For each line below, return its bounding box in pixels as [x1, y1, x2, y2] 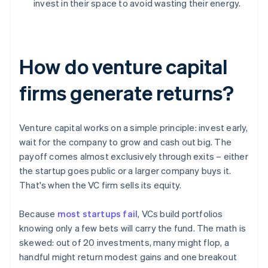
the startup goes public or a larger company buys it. [19, 165, 232, 177]
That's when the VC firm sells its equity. [19, 179, 182, 191]
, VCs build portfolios [138, 208, 223, 220]
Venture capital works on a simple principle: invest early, [19, 121, 248, 134]
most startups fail [57, 208, 138, 220]
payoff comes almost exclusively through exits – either [19, 150, 248, 163]
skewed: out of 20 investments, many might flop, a [19, 236, 229, 249]
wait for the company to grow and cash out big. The [19, 136, 232, 148]
